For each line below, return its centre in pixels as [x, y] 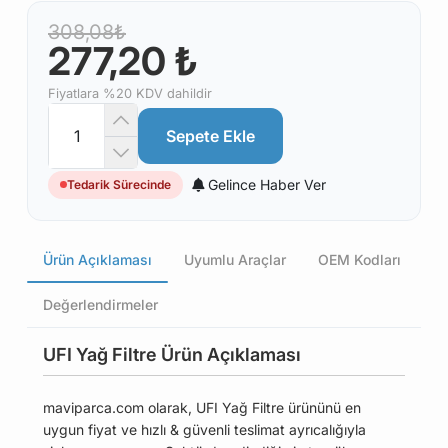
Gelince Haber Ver [267, 184]
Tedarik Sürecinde [119, 184]
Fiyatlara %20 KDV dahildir [130, 93]
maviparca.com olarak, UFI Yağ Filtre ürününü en [202, 407]
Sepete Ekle [210, 136]
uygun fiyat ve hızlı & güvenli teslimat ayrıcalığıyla [204, 429]
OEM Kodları [359, 259]
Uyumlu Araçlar [235, 259]
